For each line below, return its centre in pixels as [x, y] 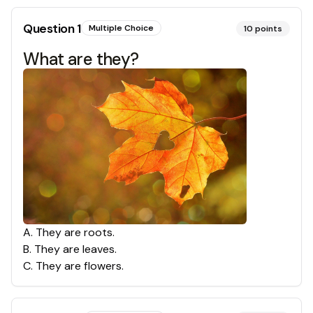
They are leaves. [75, 249]
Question [50, 29]
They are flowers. [80, 265]
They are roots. [75, 232]
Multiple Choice [121, 28]
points [269, 29]
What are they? [81, 59]
